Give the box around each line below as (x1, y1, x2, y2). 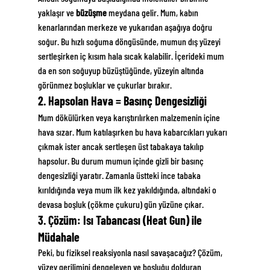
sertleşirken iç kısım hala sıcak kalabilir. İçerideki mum (37, 50, 226, 62)
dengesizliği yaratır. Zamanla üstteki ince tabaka (37, 169, 202, 181)
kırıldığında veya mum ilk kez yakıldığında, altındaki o (37, 184, 218, 196)
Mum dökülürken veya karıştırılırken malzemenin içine (37, 111, 222, 124)
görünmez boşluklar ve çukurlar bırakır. (37, 79, 172, 91)
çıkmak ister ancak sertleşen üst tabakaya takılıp (37, 140, 206, 152)
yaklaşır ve (37, 7, 76, 19)
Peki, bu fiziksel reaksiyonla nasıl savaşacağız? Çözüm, (37, 246, 224, 259)
